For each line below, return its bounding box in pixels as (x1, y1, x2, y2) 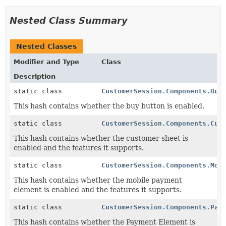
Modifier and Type (14, 58, 79, 66)
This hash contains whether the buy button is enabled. (14, 102, 204, 110)
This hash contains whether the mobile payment (14, 176, 182, 184)
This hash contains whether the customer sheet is (14, 134, 188, 142)
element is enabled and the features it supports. (14, 186, 182, 194)
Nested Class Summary (10, 15, 128, 26)
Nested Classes (16, 42, 77, 50)
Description (14, 73, 55, 80)
